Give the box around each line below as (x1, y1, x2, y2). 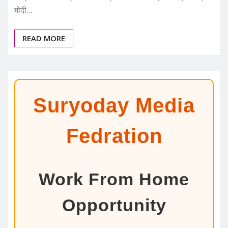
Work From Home (39, 169, 189, 189)
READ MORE (22, 33, 65, 43)
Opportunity (62, 195, 166, 215)
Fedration (66, 124, 162, 147)
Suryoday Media (33, 94, 195, 117)
